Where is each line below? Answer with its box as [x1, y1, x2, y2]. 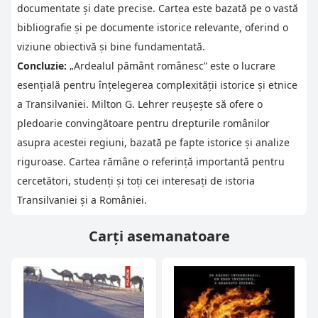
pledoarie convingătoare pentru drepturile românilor [17, 116, 270, 130]
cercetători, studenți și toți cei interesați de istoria [17, 173, 255, 187]
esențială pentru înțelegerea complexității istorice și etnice [17, 77, 297, 92]
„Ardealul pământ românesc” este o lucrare [67, 58, 275, 72]
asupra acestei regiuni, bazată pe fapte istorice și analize [17, 135, 290, 149]
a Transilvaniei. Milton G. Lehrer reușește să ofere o [17, 97, 263, 111]
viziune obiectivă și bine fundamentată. [17, 39, 205, 53]
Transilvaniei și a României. [17, 192, 147, 207]
